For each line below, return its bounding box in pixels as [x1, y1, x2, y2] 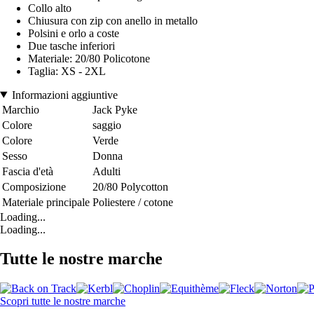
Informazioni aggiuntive [11, 88, 118, 101]
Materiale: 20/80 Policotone [28, 52, 150, 64]
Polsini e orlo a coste [28, 27, 119, 39]
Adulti [93, 165, 121, 177]
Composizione [2, 180, 66, 193]
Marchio [2, 103, 39, 116]
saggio [93, 118, 121, 131]
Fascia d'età [2, 165, 53, 177]
